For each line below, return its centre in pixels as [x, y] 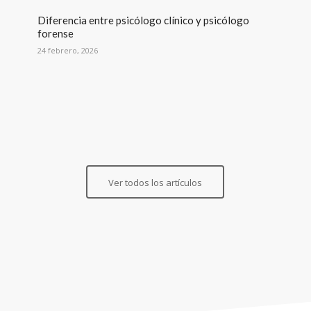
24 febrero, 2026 [67, 50]
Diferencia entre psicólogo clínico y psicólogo [143, 20]
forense [55, 33]
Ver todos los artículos [155, 182]
